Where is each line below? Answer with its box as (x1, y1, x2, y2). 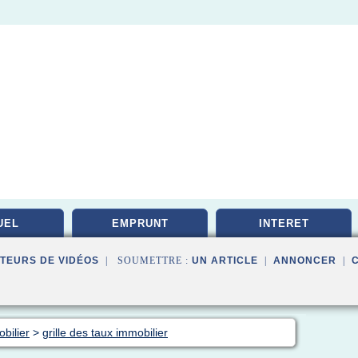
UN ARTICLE (192, 255, 258, 266)
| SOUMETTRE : (99, 255, 192, 266)
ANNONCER (273, 255, 336, 266)
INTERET (258, 217, 309, 229)
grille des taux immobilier (42, 326, 168, 339)
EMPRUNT (111, 217, 169, 229)
